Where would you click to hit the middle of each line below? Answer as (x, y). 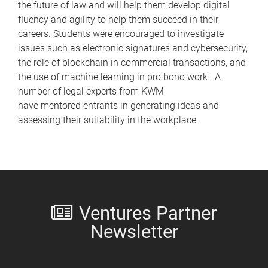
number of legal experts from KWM (91, 92)
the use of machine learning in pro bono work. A (119, 77)
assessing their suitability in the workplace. (108, 120)
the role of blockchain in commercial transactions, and (132, 63)
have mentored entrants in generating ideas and (118, 106)
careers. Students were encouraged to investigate (121, 34)
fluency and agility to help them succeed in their (118, 20)
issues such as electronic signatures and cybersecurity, (133, 48)
